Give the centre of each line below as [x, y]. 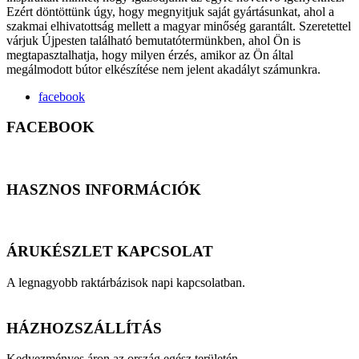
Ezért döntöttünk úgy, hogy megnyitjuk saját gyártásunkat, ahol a [170, 11]
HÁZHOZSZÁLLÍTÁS [84, 328]
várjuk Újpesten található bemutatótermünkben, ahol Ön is [153, 40]
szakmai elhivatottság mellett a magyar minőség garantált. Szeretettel [179, 26]
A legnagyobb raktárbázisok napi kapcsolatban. [126, 282]
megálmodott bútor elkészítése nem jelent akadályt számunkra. [163, 69]
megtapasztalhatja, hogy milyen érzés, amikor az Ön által [150, 54]
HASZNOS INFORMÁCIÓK [104, 189]
